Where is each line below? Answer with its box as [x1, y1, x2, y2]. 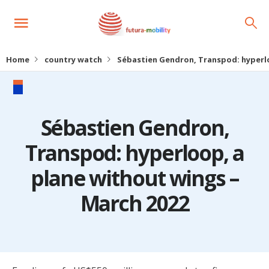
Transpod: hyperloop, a [25, 138, 244, 168]
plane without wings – [31, 163, 238, 193]
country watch [44, 54, 102, 65]
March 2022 [80, 189, 189, 218]
